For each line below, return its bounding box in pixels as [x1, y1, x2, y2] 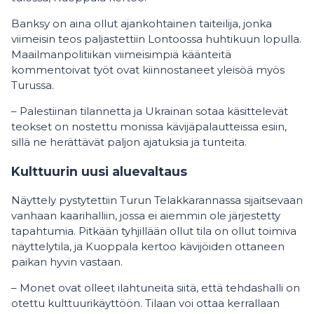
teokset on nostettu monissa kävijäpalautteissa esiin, [11, 120, 287, 134]
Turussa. [11, 78, 54, 93]
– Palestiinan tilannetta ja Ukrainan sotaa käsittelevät [11, 104, 288, 118]
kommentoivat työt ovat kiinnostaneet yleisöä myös [11, 63, 285, 77]
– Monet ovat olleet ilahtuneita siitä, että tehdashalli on [11, 281, 300, 295]
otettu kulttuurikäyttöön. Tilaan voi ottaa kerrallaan [11, 296, 280, 310]
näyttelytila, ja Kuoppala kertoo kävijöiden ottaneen [11, 240, 285, 254]
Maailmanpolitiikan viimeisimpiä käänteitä [11, 48, 231, 62]
